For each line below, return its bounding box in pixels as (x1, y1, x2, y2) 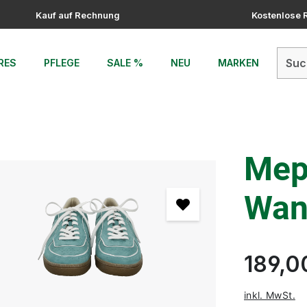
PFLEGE (43, 57, 79, 69)
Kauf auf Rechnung (35, 10, 120, 21)
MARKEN (217, 57, 259, 69)
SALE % (106, 57, 143, 69)
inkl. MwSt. (244, 288, 295, 301)
